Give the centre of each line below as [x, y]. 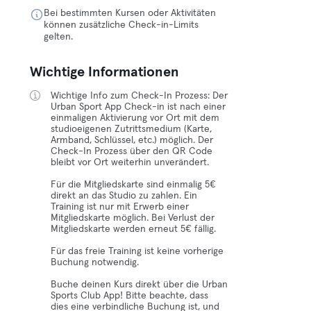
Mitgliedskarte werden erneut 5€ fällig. [134, 229]
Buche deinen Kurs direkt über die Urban [140, 285]
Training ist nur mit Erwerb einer [120, 207]
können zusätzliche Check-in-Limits [121, 25]
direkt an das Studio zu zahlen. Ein [124, 196]
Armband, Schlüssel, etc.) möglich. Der [132, 140]
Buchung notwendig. [95, 262]
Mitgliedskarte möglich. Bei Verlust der [133, 218]
